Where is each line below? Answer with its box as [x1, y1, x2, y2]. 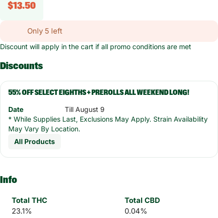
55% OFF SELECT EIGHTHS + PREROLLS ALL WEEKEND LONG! [8, 89, 189, 96]
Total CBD [125, 196, 160, 205]
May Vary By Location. [8, 125, 80, 133]
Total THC [12, 196, 47, 205]
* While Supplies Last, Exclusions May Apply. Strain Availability [8, 115, 208, 123]
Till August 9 [65, 105, 105, 113]
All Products [14, 137, 55, 145]
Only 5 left [27, 26, 62, 36]
